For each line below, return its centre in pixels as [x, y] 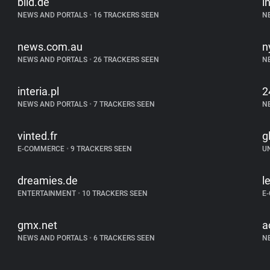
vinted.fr [38, 136]
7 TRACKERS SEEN [124, 104]
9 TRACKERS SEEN [101, 149]
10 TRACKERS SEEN [114, 193]
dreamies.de [48, 181]
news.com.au [50, 47]
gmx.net [38, 225]
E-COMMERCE [42, 149]
